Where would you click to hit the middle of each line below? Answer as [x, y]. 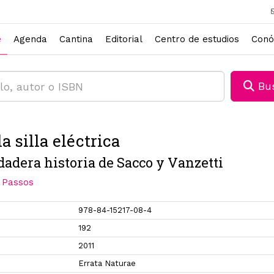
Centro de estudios [197, 39]
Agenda [30, 39]
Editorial [124, 39]
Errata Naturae [107, 263]
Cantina [76, 39]
